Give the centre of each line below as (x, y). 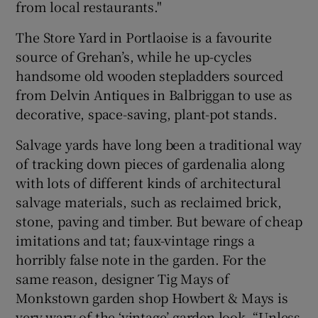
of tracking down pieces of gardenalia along (150, 163)
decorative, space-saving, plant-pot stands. (147, 113)
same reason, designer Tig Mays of (122, 278)
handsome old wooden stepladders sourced (149, 75)
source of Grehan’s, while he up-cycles (134, 56)
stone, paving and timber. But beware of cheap (159, 220)
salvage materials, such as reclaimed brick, (149, 201)
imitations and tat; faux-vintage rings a (135, 240)
